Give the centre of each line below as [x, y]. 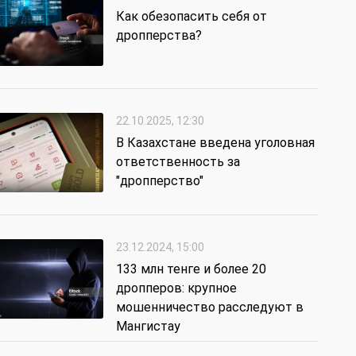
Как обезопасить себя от [192, 17]
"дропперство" [160, 181]
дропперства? [159, 36]
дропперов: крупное [176, 288]
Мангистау [148, 327]
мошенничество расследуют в [210, 308]
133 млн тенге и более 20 [191, 269]
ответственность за [178, 162]
